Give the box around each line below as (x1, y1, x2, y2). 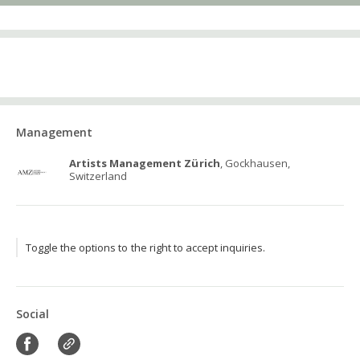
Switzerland (69, 169, 128, 183)
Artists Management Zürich (69, 156, 220, 170)
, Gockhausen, (219, 156, 290, 170)
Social (16, 306, 49, 321)
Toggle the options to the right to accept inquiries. (26, 240, 266, 255)
